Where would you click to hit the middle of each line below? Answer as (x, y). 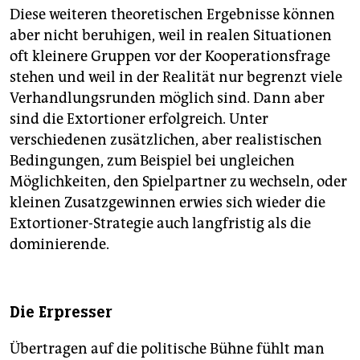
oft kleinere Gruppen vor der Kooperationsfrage (170, 57)
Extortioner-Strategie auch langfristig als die (160, 224)
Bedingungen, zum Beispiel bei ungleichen (152, 161)
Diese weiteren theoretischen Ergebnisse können (172, 15)
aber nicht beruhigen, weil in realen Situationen (171, 36)
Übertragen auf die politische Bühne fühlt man (167, 349)
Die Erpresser (61, 313)
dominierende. (59, 245)
